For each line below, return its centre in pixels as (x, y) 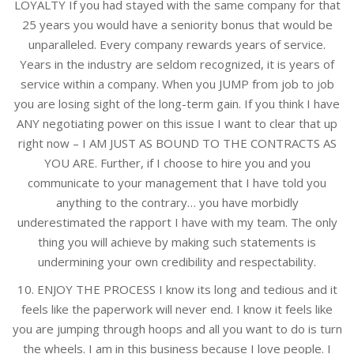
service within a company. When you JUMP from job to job (177, 84)
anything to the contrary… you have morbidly (177, 203)
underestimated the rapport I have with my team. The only (177, 222)
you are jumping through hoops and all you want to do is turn (177, 329)
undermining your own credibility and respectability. (177, 262)
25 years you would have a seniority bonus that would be (177, 25)
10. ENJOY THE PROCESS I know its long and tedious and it (177, 290)
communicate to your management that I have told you (177, 183)
